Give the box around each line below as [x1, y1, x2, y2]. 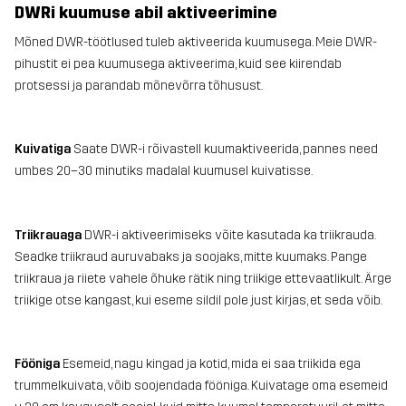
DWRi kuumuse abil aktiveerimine [14, 2, 277, 23]
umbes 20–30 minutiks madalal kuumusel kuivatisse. [14, 163, 313, 179]
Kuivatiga [14, 141, 71, 158]
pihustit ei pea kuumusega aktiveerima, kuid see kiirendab [14, 55, 342, 72]
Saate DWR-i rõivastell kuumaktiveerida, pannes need [71, 141, 378, 158]
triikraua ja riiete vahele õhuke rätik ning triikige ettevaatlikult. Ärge [14, 270, 391, 286]
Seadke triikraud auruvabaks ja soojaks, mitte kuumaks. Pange [14, 248, 367, 265]
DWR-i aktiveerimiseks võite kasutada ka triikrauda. [82, 227, 375, 243]
